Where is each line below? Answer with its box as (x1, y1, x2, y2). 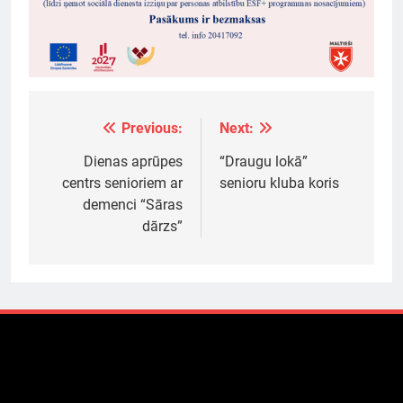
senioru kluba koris (219, 174, 339, 192)
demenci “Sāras (83, 195, 183, 213)
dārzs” (142, 217, 183, 235)
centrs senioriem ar (62, 174, 183, 192)
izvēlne (46, 152, 113, 178)
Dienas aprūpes (84, 152, 183, 170)
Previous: (121, 119, 183, 137)
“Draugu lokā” (219, 152, 308, 170)
